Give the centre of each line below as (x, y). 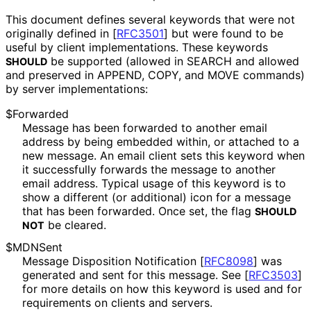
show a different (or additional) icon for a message (157, 197)
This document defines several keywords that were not (150, 19)
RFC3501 (140, 33)
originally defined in (59, 33)
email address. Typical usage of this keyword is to (154, 183)
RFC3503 (273, 275)
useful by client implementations (91, 47)
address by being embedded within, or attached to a (161, 141)
